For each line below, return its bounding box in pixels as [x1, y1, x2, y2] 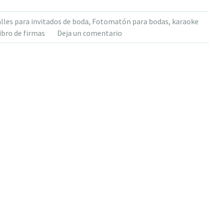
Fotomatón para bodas [92, 16, 169, 26]
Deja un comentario [57, 28, 122, 38]
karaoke [171, 16, 199, 26]
